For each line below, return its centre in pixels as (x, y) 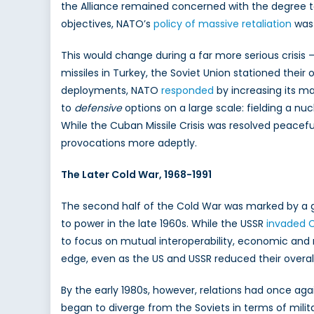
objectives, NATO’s (107, 24)
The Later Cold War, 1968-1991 (136, 175)
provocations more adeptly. (129, 143)
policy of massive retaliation (223, 24)
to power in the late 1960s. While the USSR (164, 224)
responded (187, 91)
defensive (100, 108)
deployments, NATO (111, 91)
